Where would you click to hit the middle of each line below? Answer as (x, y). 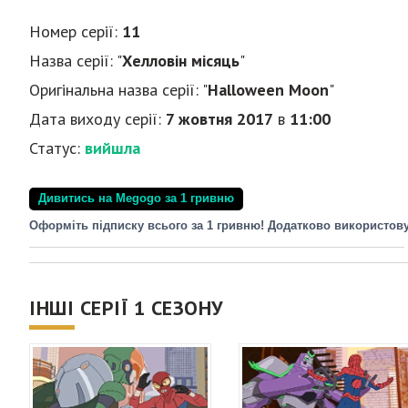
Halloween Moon (268, 89)
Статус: (57, 148)
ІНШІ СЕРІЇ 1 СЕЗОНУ (127, 307)
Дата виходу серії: (97, 118)
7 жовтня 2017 (219, 118)
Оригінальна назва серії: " (118, 89)
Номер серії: (76, 31)
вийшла (112, 148)
